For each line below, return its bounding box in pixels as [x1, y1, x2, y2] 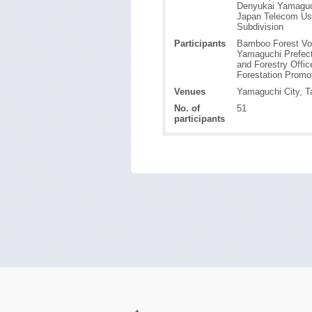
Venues [174, 86, 205, 97]
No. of [174, 103, 200, 114]
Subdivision [237, 22, 283, 32]
